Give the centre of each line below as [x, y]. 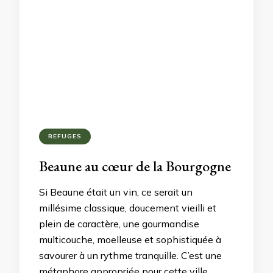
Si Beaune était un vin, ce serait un [116, 192]
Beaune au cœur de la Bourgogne [135, 166]
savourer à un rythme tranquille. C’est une [130, 255]
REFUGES [65, 136]
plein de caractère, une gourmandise [119, 224]
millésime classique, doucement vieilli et [128, 208]
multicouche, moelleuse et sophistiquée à [130, 239]
